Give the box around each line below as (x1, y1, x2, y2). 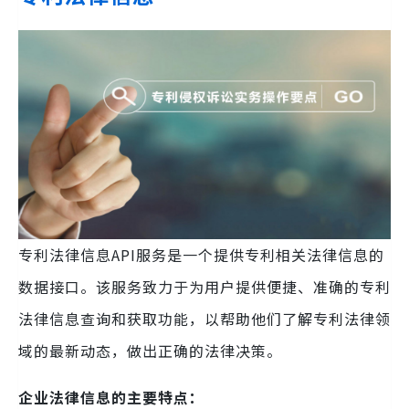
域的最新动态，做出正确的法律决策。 (18, 340, 282, 362)
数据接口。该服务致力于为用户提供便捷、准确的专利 (18, 276, 391, 299)
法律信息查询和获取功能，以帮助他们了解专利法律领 (18, 308, 391, 330)
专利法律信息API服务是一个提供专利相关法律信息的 (18, 244, 384, 267)
